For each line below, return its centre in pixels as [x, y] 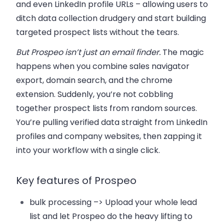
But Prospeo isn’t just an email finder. [89, 52]
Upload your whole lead [151, 202]
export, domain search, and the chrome [94, 80]
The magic [183, 52]
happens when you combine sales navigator [103, 66]
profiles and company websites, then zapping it [109, 136]
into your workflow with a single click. [88, 150]
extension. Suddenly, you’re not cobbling [94, 94]
